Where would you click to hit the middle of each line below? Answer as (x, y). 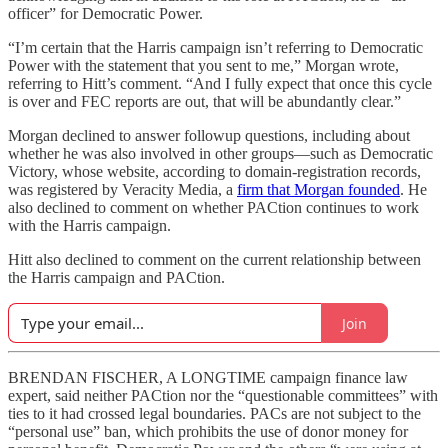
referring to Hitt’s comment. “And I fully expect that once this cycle (220, 83)
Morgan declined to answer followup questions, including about (209, 135)
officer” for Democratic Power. (105, 13)
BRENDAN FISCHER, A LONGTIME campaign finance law (208, 377)
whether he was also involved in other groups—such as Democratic (220, 153)
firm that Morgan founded (318, 189)
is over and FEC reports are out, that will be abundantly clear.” (204, 101)
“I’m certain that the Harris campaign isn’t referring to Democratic (215, 47)
